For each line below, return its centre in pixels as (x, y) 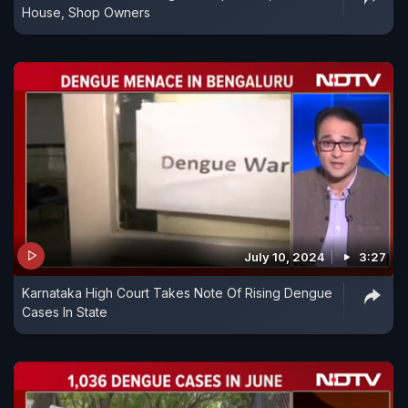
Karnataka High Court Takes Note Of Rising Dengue (177, 292)
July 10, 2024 (285, 256)
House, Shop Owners (86, 13)
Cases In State (65, 311)
